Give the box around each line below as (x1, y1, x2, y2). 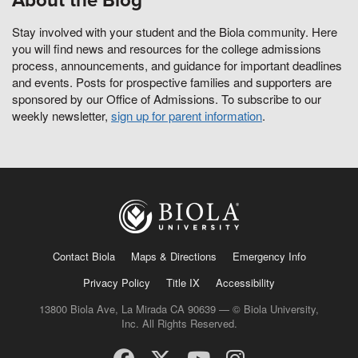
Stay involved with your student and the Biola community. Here (12, 23, 337, 41)
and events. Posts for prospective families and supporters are (12, 74, 332, 91)
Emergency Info (232, 248, 306, 264)
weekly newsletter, (12, 107, 111, 125)
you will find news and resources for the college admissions (12, 40, 321, 58)
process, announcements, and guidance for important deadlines (12, 57, 342, 74)
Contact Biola (52, 248, 115, 264)
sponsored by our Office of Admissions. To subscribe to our (12, 90, 321, 108)
